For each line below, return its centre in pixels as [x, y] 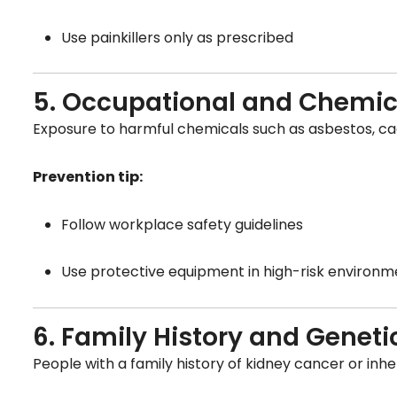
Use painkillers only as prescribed [177, 37]
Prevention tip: [88, 177]
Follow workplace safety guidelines [182, 224]
